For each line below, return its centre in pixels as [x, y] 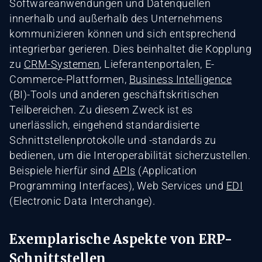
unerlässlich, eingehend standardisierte [105, 125]
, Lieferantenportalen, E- [157, 64]
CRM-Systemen [62, 64]
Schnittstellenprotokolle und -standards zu [113, 140]
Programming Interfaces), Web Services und [118, 185]
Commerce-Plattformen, [69, 79]
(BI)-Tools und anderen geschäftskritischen [114, 94]
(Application [166, 170]
